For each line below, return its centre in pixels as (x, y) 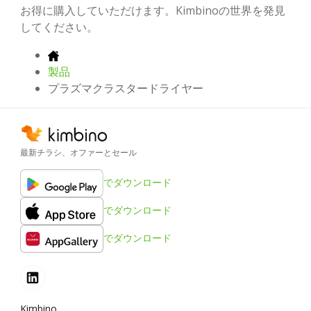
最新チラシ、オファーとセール (78, 153)
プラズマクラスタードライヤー (126, 88)
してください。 (59, 27)
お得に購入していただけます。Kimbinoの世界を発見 (153, 10)
